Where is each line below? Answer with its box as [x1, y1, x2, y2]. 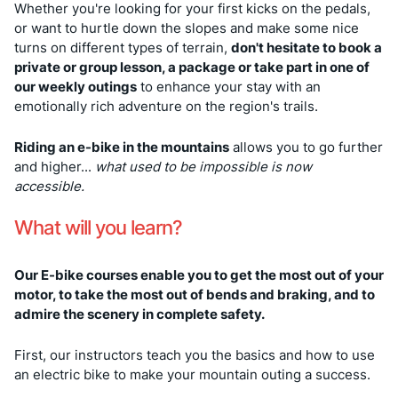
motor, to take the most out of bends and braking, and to [14, 285, 375, 303]
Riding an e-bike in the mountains [14, 138, 229, 155]
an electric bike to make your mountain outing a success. [14, 365, 370, 383]
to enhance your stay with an [137, 77, 321, 95]
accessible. [14, 177, 84, 195]
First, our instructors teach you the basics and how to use [14, 346, 375, 363]
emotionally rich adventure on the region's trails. [14, 97, 318, 115]
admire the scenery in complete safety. [14, 305, 265, 322]
